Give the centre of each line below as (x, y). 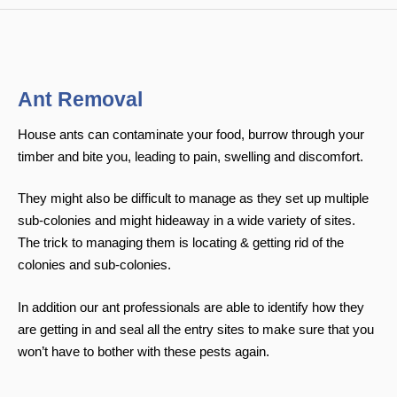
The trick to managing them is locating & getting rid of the (181, 242)
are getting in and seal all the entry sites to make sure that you (196, 329)
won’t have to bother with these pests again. (144, 351)
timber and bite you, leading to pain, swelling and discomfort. (191, 156)
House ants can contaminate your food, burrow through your (191, 134)
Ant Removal (80, 99)
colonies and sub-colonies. (94, 265)
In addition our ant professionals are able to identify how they (191, 307)
